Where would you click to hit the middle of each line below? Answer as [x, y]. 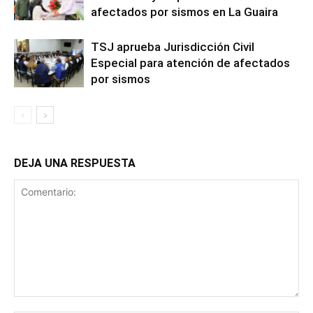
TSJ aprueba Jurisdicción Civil [173, 47]
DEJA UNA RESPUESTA [75, 163]
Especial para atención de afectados [190, 63]
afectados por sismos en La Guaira [184, 12]
